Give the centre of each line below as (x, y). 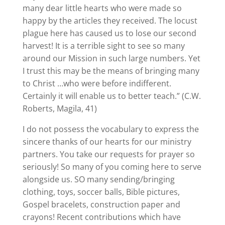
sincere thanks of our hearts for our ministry (107, 142)
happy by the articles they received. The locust (110, 21)
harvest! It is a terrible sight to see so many (103, 46)
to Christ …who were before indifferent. (97, 83)
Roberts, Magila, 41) (60, 108)
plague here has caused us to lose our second (109, 33)
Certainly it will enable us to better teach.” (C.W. (111, 96)
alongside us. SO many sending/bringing (98, 179)
